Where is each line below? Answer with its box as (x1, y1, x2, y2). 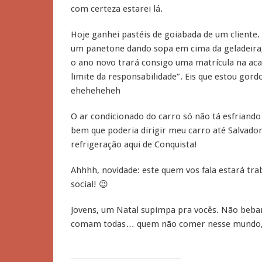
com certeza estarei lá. (71, 4, 163, 14)
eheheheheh (71, 85, 120, 96)
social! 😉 (71, 179, 108, 189)
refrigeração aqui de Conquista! (71, 139, 197, 150)
